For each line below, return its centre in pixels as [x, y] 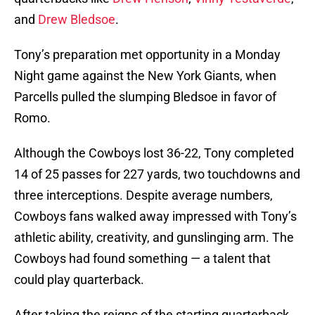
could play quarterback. [79, 280]
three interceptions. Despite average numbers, [143, 195]
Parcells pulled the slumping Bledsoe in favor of [145, 97]
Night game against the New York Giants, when [145, 76]
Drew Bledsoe [77, 20]
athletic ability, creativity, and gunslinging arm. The [154, 238]
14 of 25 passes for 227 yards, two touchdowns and [157, 174]
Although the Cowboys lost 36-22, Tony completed [154, 153]
